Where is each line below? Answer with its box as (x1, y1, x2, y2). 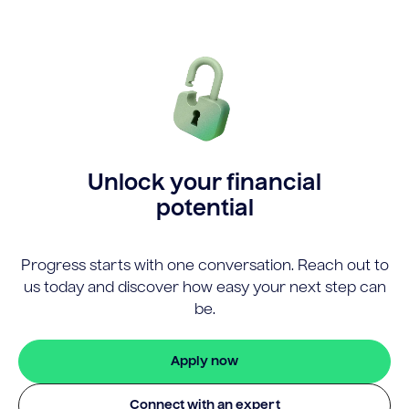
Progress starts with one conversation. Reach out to (20, 258, 389, 274)
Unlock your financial (88, 173, 321, 195)
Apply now (171, 354, 238, 368)
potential (155, 198, 254, 221)
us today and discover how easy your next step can (23, 280, 386, 296)
